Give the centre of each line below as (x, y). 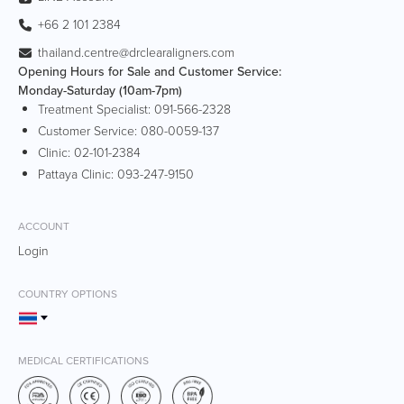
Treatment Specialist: (96, 109)
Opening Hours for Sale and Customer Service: (150, 71)
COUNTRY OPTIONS (68, 294)
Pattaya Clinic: (78, 174)
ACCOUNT (44, 226)
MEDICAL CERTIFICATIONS (83, 360)
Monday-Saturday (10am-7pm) (100, 90)
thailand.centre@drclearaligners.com (136, 52)
